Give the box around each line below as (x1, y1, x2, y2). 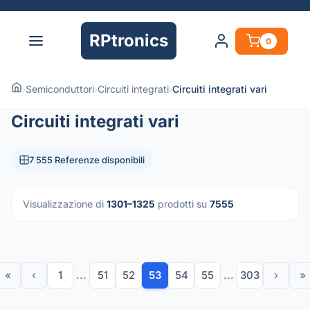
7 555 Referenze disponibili (29, 154, 145, 165)
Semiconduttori (26, 83, 94, 95)
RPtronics (89, 30, 168, 51)
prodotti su (155, 198, 210, 210)
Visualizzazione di (23, 198, 107, 210)
